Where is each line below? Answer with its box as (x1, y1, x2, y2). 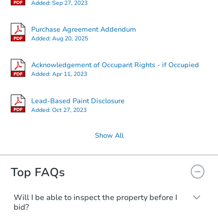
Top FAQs (11, 164, 65, 181)
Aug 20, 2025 (52, 34, 88, 42)
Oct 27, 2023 (52, 106, 87, 114)
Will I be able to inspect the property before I (14, 192, 177, 203)
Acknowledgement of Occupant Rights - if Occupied (31, 60, 199, 70)
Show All (94, 131, 124, 141)
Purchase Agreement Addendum (31, 24, 136, 34)
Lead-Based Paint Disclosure (31, 96, 125, 106)
